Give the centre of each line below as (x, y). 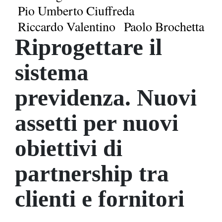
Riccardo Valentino (67, 26)
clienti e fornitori (100, 198)
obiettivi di (69, 148)
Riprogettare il (88, 47)
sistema (52, 72)
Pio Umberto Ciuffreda (76, 10)
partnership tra (92, 173)
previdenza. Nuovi (106, 97)
